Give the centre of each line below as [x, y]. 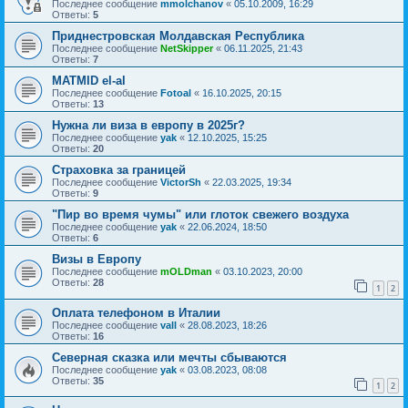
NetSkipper [187, 48]
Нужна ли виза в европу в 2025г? [148, 125]
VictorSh [181, 182]
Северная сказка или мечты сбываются [169, 357]
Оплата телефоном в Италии [136, 312]
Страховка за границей [119, 169]
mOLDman [186, 271]
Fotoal [176, 92]
